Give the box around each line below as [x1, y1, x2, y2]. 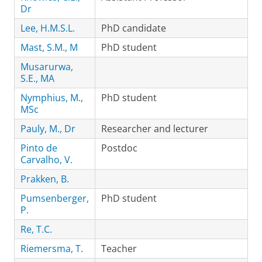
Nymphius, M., [20, 91, 83, 104]
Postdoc [101, 142, 137, 154]
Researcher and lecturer [101, 122, 208, 135]
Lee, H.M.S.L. [20, 22, 75, 35]
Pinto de [20, 142, 57, 154]
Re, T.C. [20, 223, 52, 236]
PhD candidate [101, 22, 166, 35]
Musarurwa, [20, 60, 73, 73]
